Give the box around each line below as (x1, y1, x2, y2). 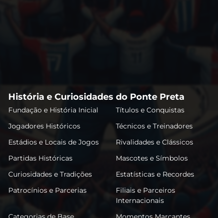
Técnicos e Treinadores (115, 121, 193, 130)
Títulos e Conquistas (115, 105, 184, 114)
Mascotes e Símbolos (115, 153, 188, 163)
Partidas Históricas (8, 153, 73, 163)
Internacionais (115, 196, 164, 205)
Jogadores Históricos (8, 121, 81, 130)
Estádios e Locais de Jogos (8, 137, 99, 146)
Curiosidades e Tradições (8, 169, 92, 179)
